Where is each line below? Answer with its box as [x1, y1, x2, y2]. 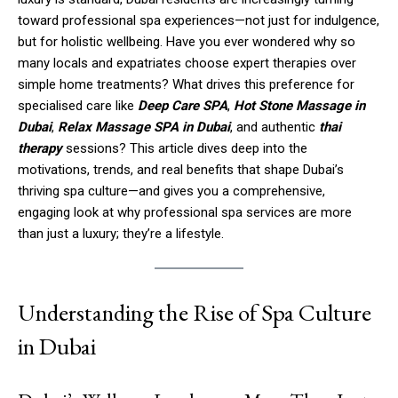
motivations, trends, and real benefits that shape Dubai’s [18, 161, 344, 178]
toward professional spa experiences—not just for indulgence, [18, 12, 379, 28]
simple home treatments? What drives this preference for [18, 76, 354, 92]
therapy [18, 139, 62, 156]
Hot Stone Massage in [234, 97, 365, 114]
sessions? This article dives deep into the [62, 139, 307, 156]
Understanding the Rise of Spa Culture [18, 296, 371, 328]
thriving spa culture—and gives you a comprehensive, [18, 182, 325, 199]
